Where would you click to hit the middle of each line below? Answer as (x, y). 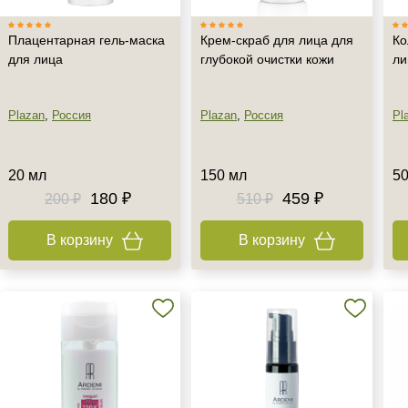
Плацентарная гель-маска (87, 40)
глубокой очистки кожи (267, 59)
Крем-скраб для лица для (277, 40)
